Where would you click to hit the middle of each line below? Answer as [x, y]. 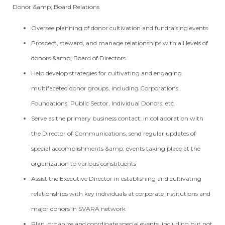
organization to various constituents [85, 163]
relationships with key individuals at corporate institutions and [121, 194]
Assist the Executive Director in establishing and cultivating [117, 179]
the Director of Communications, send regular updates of [114, 133]
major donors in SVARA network [79, 209]
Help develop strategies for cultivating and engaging [107, 73]
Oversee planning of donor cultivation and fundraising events [120, 28]
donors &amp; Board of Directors [79, 58]
